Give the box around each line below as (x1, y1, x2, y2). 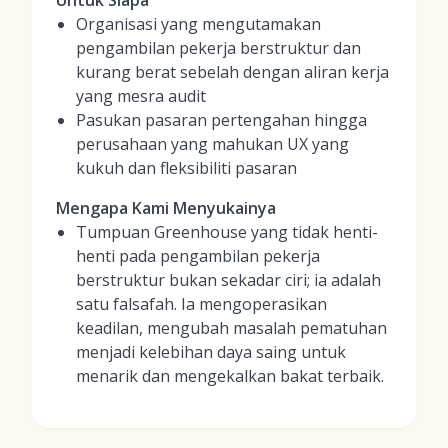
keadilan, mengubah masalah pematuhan (76, 317, 387, 339)
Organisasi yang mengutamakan (76, 13, 321, 35)
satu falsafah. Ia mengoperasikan (76, 293, 327, 315)
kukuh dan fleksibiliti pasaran (76, 157, 297, 179)
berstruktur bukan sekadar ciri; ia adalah (76, 269, 381, 291)
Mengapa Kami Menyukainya (56, 197, 276, 219)
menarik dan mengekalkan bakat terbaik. (76, 365, 384, 387)
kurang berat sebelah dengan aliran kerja (76, 61, 389, 83)
